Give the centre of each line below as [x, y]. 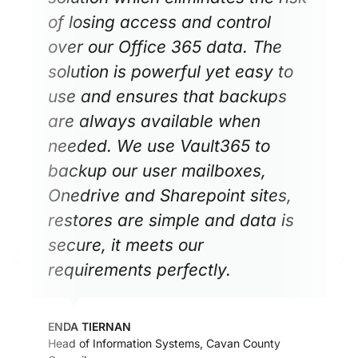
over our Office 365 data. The [165, 46]
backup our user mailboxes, [157, 170]
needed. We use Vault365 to [159, 145]
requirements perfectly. [139, 269]
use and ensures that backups [167, 96]
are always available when [154, 121]
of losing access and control [159, 22]
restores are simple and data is [171, 220]
